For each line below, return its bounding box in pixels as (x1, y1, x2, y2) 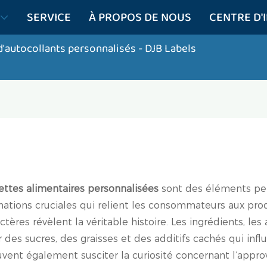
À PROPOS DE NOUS (89, 8, 191, 27)
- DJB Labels (138, 40, 196, 58)
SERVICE (27, 8, 71, 27)
